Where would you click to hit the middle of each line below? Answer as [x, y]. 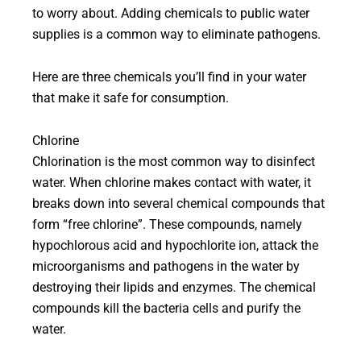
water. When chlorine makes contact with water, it [172, 183]
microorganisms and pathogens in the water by [166, 266]
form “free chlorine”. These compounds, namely [167, 224]
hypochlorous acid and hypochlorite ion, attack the [175, 245]
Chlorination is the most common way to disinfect [174, 162]
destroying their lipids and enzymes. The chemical [174, 287]
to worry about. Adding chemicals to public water [171, 13]
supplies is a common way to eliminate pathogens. [176, 34]
